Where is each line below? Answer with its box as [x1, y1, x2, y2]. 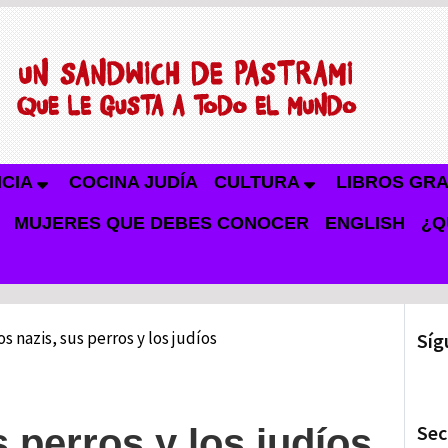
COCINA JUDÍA [69, 172, 198, 192]
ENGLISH [325, 213, 405, 233]
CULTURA [214, 172, 300, 192]
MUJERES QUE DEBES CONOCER [14, 213, 309, 233]
